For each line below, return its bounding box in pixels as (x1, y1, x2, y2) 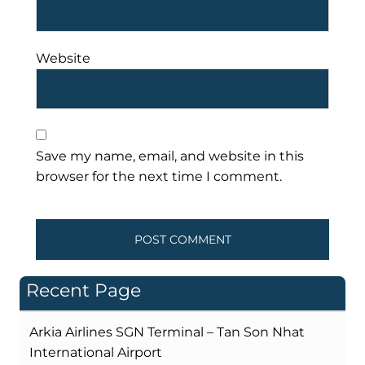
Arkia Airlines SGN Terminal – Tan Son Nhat (29, 324, 305, 341)
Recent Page (26, 279, 141, 301)
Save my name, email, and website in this (36, 148, 304, 165)
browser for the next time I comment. (36, 169, 282, 185)
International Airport (29, 345, 162, 361)
